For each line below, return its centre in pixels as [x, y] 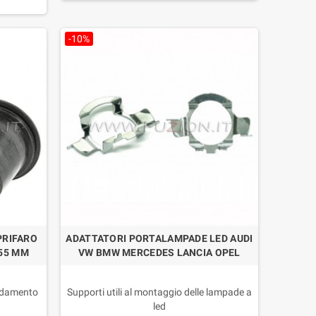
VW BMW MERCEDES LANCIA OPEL [159, 253]
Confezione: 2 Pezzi [159, 13]
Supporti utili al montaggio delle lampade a [159, 292]
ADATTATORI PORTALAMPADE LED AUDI [159, 239]
